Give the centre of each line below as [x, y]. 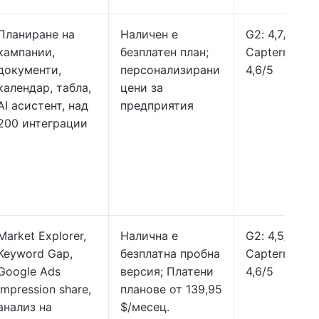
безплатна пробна [170, 253]
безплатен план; [164, 52]
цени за [142, 88]
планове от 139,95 [171, 289]
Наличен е [149, 34]
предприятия [157, 105]
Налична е [149, 236]
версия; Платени [167, 271]
